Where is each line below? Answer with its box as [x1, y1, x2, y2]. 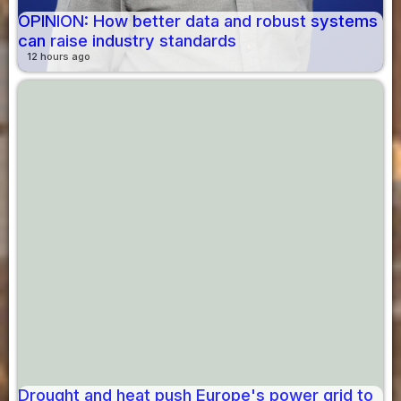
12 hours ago [27, 49, 90, 63]
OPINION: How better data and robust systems [18, 10, 378, 31]
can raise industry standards [18, 30, 236, 51]
